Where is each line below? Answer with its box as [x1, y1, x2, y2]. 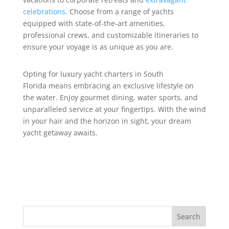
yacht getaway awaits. [22, 128, 98, 138]
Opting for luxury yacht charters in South [22, 69, 164, 79]
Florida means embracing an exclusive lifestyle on [22, 81, 194, 91]
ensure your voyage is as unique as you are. [22, 42, 173, 52]
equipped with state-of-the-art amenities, [22, 18, 165, 29]
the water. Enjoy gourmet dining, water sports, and [22, 93, 198, 103]
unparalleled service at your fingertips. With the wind [22, 104, 206, 114]
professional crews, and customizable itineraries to [22, 30, 198, 40]
